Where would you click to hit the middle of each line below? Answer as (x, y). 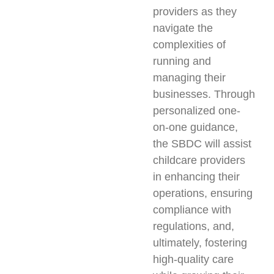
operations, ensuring (202, 193)
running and (182, 61)
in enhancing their (196, 176)
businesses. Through (204, 94)
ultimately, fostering (200, 243)
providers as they (194, 11)
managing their (189, 77)
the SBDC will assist (202, 143)
